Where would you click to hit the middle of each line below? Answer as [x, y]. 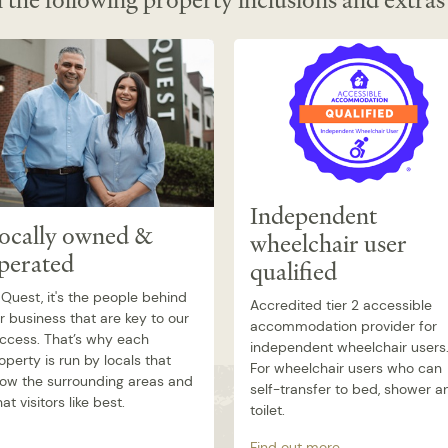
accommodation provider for [343, 325]
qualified [293, 272]
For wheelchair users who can [346, 367]
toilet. [267, 409]
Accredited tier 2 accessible [341, 304]
